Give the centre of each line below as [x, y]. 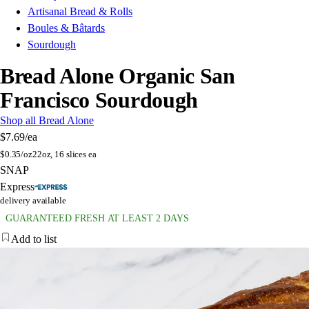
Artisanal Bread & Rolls [80, 12]
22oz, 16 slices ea [64, 154]
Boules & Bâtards [66, 28]
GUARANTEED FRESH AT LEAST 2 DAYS [97, 219]
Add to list [34, 239]
